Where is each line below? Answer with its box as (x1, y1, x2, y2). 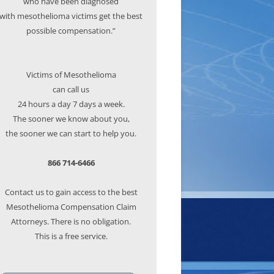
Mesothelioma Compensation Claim (6, 201, 136, 212)
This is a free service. (34, 231, 108, 242)
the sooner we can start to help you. (6, 128, 136, 139)
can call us (53, 84, 89, 95)
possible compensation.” (26, 25, 116, 36)
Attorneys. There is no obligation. (11, 216, 131, 227)
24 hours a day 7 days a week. (17, 98, 125, 109)
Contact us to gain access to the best (4, 187, 138, 198)
